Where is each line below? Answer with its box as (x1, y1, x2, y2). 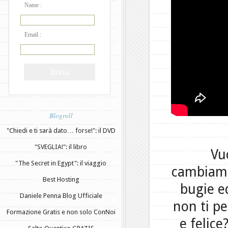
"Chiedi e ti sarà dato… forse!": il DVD (6, 126, 116, 134)
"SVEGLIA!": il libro (35, 142, 87, 151)
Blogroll (49, 110, 73, 120)
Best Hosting (42, 175, 79, 183)
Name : (24, 2, 42, 9)
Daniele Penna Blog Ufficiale (19, 191, 102, 199)
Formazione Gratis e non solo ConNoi (6, 208, 116, 216)
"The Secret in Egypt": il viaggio (15, 159, 106, 167)
